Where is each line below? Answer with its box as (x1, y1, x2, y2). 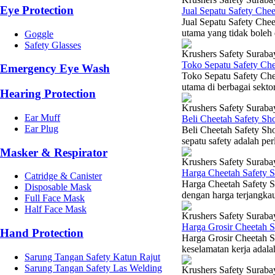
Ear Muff (25, 112, 60, 123)
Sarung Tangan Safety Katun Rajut (25, 251, 160, 262)
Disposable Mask (25, 182, 91, 193)
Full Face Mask (25, 193, 85, 204)
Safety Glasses (25, 39, 81, 50)
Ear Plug (25, 123, 58, 134)
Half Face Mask (25, 204, 87, 215)
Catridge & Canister (25, 171, 102, 182)
